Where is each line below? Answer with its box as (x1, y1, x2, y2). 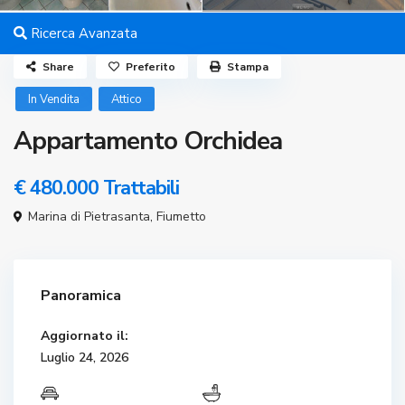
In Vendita (28, 91, 80, 108)
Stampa (227, 60, 269, 75)
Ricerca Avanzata (27, 24, 138, 43)
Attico (111, 91, 143, 108)
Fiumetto (156, 208, 207, 226)
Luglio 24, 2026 (41, 349, 129, 367)
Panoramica (41, 286, 122, 306)
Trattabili (103, 174, 180, 202)
